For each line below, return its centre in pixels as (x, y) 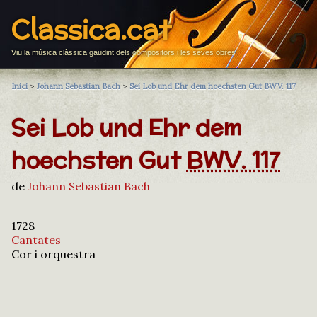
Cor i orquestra (53, 254)
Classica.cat (91, 30)
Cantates (36, 240)
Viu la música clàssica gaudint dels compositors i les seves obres (123, 52)
